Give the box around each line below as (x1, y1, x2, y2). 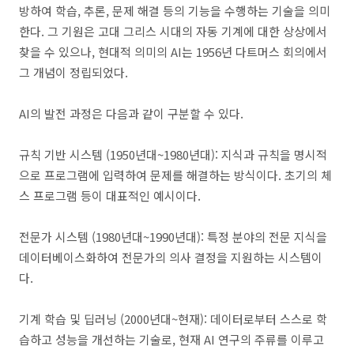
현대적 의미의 (98, 43, 171, 60)
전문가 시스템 (19, 228, 92, 245)
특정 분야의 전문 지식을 (207, 228, 327, 245)
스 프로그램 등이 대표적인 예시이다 (19, 187, 198, 204)
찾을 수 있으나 (19, 43, 92, 60)
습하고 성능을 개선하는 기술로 (19, 331, 172, 348)
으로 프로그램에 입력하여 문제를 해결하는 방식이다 (19, 167, 278, 183)
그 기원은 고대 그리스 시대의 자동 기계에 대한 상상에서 (47, 23, 327, 40)
